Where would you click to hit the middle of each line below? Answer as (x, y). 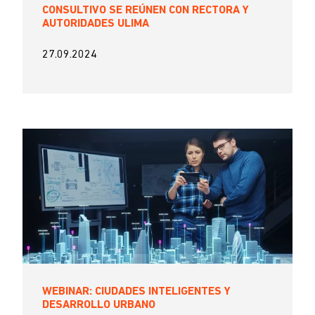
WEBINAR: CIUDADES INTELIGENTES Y (136, 292)
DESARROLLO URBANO (99, 305)
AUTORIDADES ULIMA (96, 24)
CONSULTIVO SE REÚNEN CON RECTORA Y (146, 11)
